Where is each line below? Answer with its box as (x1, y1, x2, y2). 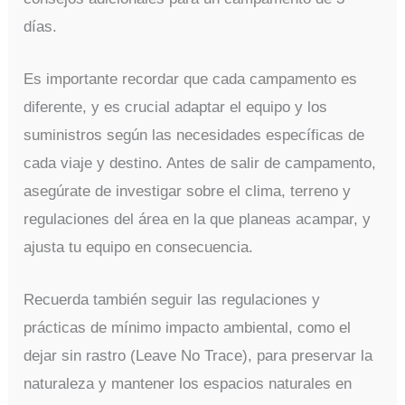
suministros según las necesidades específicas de (24, 126, 365, 144)
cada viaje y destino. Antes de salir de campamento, (24, 154, 377, 172)
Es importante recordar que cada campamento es (24, 70, 358, 88)
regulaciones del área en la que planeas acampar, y (24, 210, 372, 228)
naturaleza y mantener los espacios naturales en (24, 375, 353, 393)
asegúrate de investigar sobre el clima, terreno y (24, 182, 352, 200)
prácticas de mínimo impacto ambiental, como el (24, 319, 352, 337)
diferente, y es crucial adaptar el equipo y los (24, 98, 328, 116)
